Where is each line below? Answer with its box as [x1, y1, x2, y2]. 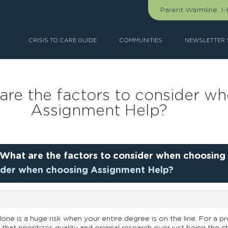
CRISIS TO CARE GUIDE [28, 38, 97, 43]
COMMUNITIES [119, 38, 162, 43]
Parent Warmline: [160, 7, 219, 14]
